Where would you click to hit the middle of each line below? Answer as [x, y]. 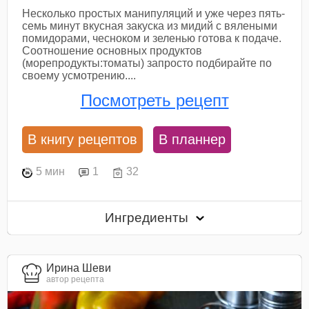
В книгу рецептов [83, 139]
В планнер [192, 139]
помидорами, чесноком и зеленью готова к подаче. [152, 39]
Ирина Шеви [79, 268]
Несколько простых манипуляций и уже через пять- [154, 14]
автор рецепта [76, 280]
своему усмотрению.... [79, 76]
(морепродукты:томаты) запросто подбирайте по [147, 63]
